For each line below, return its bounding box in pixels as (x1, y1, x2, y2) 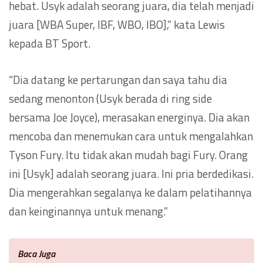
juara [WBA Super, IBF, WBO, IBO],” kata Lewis (9, 15, 225, 33)
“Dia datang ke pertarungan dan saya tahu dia (9, 70, 227, 88)
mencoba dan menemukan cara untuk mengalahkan (9, 127, 253, 144)
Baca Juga (18, 246, 55, 261)
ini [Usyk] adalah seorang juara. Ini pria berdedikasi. (9, 164, 254, 182)
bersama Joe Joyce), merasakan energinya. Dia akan (9, 108, 249, 126)
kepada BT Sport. (9, 34, 90, 52)
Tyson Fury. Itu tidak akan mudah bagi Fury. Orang (9, 146, 248, 163)
